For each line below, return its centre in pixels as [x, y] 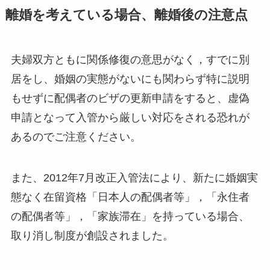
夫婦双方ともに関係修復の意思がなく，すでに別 [130, 60]
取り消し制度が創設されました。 [92, 236]
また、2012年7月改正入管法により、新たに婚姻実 [134, 178]
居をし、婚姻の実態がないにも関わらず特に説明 [130, 79]
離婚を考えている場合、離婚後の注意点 [126, 15]
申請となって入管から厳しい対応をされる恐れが [130, 118]
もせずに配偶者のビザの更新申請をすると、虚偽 [130, 99]
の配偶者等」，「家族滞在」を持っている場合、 [130, 217]
